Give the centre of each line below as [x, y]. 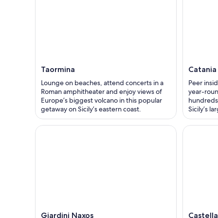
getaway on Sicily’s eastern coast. [91, 109]
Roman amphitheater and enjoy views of [101, 92]
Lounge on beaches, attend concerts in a [102, 83]
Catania [202, 70]
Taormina [58, 70]
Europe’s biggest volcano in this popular [101, 100]
